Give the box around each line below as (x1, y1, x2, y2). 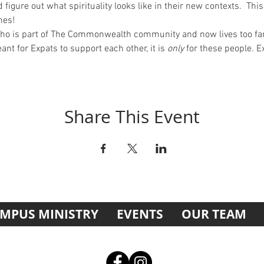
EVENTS (116, 205, 163, 223)
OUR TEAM (181, 205, 246, 223)
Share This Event (64, 104, 200, 128)
